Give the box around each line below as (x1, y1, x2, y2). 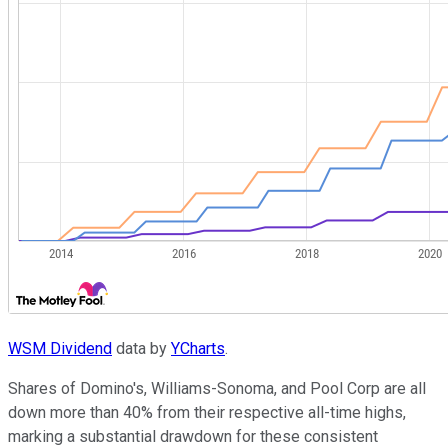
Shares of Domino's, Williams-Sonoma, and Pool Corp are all (8, 378, 426, 398)
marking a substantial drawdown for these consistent (8, 426, 378, 446)
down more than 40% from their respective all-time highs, (8, 402, 406, 422)
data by (112, 338, 171, 358)
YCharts (171, 338, 225, 358)
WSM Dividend (8, 338, 112, 358)
